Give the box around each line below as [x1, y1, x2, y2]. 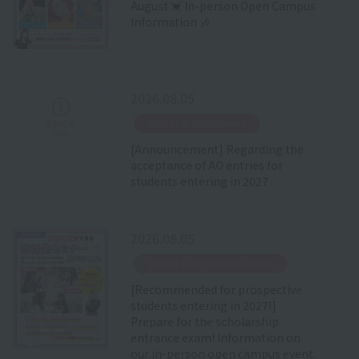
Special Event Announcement [146, 256, 274, 270]
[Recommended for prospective [130, 280, 302, 297]
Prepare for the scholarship [130, 313, 279, 329]
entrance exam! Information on [130, 329, 301, 345]
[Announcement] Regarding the [130, 140, 304, 157]
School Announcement [146, 115, 247, 130]
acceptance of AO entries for [130, 156, 283, 173]
